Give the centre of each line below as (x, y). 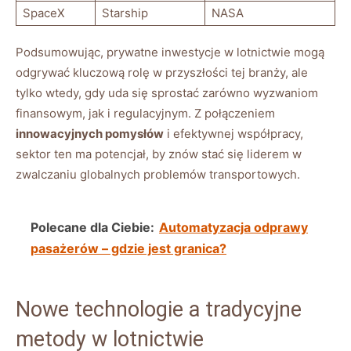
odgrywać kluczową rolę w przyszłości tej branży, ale (162, 72)
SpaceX (44, 13)
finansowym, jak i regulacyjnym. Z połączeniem (145, 113)
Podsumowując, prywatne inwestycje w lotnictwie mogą (170, 52)
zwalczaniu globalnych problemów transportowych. (158, 174)
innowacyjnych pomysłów (90, 133)
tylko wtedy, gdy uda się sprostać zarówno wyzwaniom (167, 92)
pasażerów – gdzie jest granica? (128, 248)
